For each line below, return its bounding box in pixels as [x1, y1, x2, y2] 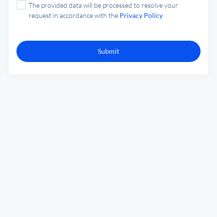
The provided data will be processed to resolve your [29, 1, 178, 9]
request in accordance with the [29, 11, 120, 19]
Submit [98, 47, 119, 55]
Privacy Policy [120, 11, 163, 19]
